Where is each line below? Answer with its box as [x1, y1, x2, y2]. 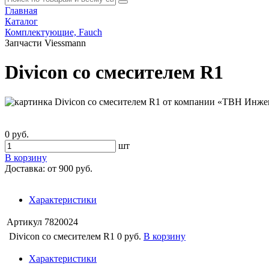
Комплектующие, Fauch [5, 27, 102, 37]
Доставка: [5, 163, 45, 174]
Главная [5, 5, 37, 16]
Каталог [5, 16, 38, 26]
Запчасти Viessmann [5, 38, 86, 48]
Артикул [7, 216, 42, 227]
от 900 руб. [45, 163, 92, 174]
